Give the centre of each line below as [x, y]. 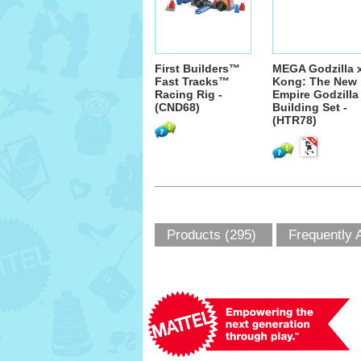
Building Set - [310, 107]
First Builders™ [197, 68]
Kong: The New [315, 81]
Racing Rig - [189, 94]
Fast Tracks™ [192, 81]
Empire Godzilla [315, 94]
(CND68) [177, 107]
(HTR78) [295, 120]
